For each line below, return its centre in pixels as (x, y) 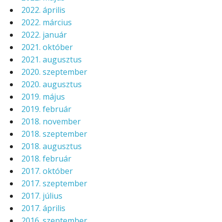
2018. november (51, 122)
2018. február (46, 159)
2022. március (47, 23)
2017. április (43, 208)
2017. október (47, 171)
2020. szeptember (54, 72)
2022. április (43, 10)
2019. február (46, 109)
